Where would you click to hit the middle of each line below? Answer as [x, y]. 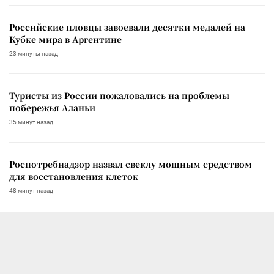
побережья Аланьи [52, 107]
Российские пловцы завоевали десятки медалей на [127, 27]
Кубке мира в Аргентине [65, 39]
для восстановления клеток [74, 176]
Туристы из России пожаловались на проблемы [119, 95]
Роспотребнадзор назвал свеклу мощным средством [131, 164]
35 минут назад [31, 122]
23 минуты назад [34, 53]
